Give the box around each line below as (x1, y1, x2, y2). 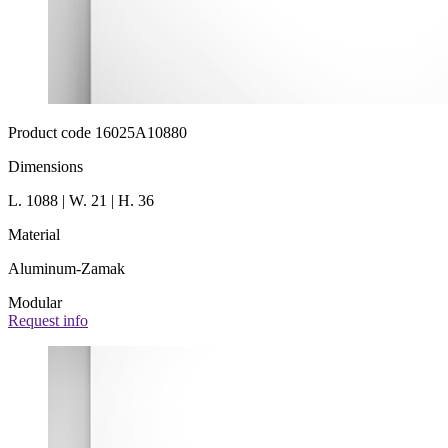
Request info (8, 312, 88, 330)
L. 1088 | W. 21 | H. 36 (8, 192, 154, 210)
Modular (8, 294, 62, 312)
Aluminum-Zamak (8, 260, 125, 278)
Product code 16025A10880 (8, 124, 187, 142)
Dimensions (8, 158, 83, 176)
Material (8, 226, 60, 244)
